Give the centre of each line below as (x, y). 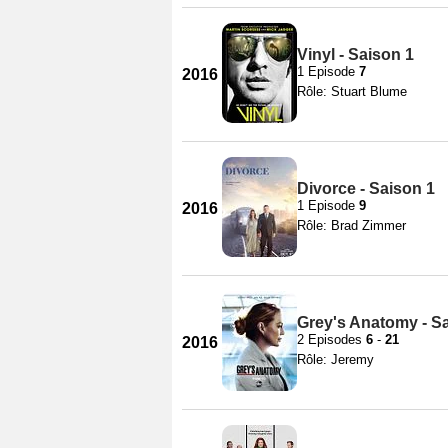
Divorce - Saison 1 (366, 188)
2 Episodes (331, 339)
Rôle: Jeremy (335, 359)
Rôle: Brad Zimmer (351, 225)
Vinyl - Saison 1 (355, 54)
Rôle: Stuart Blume (352, 91)
